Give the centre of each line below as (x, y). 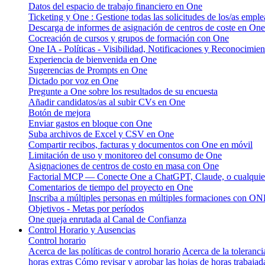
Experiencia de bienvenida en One (93, 59)
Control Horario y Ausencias (82, 230)
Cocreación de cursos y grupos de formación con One (129, 38)
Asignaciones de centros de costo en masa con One (124, 166)
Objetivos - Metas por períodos (86, 208)
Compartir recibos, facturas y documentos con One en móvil (140, 144)
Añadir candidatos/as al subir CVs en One (107, 102)
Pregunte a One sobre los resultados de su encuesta (123, 91)
